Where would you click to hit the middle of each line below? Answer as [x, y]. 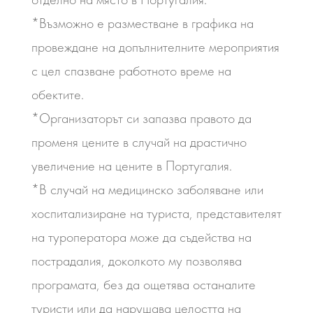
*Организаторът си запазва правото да [141, 118]
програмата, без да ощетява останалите [143, 284]
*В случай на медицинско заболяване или [147, 189]
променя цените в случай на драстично [139, 142]
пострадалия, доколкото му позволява [136, 261]
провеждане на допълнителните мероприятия [155, 47]
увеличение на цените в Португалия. [131, 166]
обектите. [57, 94]
